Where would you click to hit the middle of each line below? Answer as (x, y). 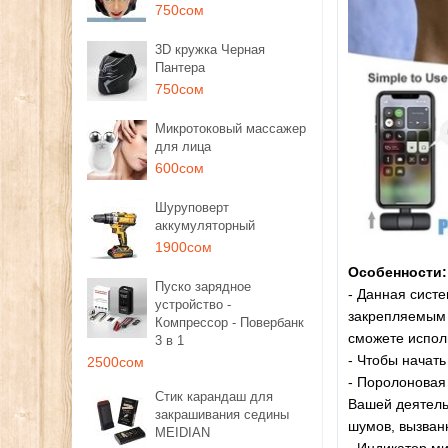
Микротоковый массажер (230, 128)
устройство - (193, 304)
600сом (179, 168)
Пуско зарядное (203, 286)
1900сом (183, 247)
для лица (183, 146)
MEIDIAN (182, 432)
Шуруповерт (192, 207)
